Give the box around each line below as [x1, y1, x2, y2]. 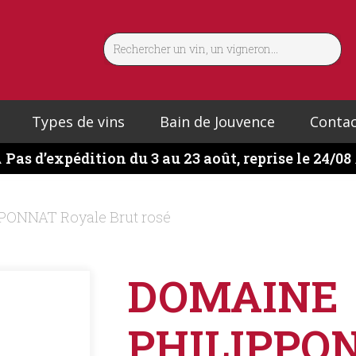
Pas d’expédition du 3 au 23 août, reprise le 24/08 [5, 149, 351, 168]
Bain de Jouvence [159, 112, 275, 131]
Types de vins [31, 112, 125, 131]
